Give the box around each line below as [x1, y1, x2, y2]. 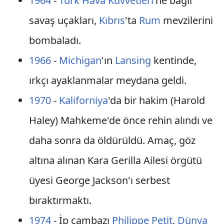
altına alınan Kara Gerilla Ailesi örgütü [28, 153, 202, 167]
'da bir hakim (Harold [107, 93, 205, 107]
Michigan [58, 53, 101, 67]
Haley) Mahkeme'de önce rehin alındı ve [28, 113, 212, 127]
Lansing [114, 53, 151, 67]
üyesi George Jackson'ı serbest [28, 173, 170, 187]
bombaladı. [28, 33, 81, 47]
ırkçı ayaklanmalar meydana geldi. [28, 73, 186, 87]
